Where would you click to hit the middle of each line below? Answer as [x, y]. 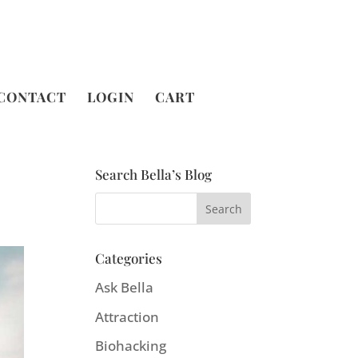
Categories [129, 258]
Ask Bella [125, 287]
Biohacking [131, 346]
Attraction [127, 316]
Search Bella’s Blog [154, 174]
